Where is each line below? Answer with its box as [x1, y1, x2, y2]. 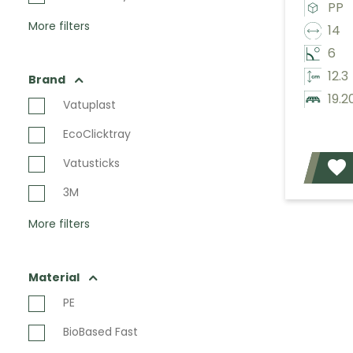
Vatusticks [63, 155, 120, 171]
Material [28, 269, 80, 285]
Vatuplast [63, 97, 116, 113]
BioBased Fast [63, 324, 138, 340]
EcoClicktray [63, 126, 131, 142]
